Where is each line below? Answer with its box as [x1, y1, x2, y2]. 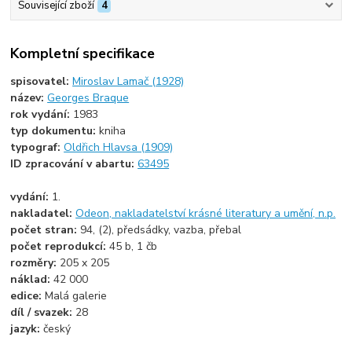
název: [10, 90, 48, 105]
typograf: [10, 139, 64, 155]
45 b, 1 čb [109, 238, 158, 254]
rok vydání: [10, 106, 74, 122]
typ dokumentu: [10, 123, 100, 138]
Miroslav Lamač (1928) [72, 73, 185, 89]
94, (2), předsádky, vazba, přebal [80, 222, 242, 237]
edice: [10, 288, 46, 303]
